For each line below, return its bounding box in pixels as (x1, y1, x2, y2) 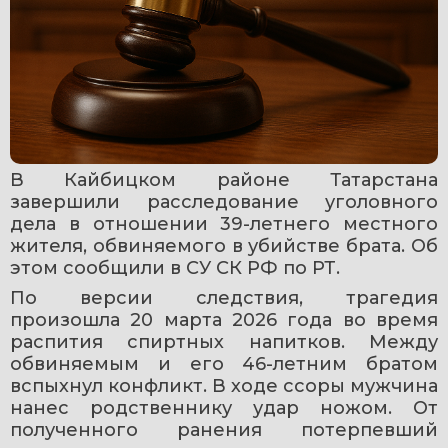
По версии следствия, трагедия (10, 287, 438, 310)
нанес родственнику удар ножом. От (10, 397, 438, 420)
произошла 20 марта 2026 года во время (10, 309, 438, 332)
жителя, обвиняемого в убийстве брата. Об (10, 235, 438, 258)
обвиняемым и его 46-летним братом (10, 353, 438, 376)
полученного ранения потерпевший (10, 419, 438, 442)
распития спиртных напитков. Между (10, 331, 438, 354)
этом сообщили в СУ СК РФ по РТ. (10, 257, 340, 280)
